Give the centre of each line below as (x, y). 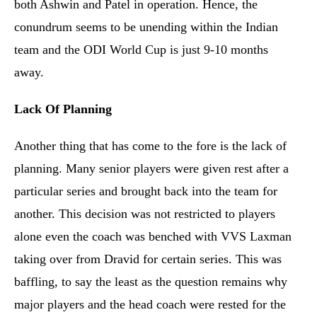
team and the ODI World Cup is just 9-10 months (141, 50)
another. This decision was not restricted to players (145, 214)
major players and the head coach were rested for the (150, 304)
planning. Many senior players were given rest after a (151, 168)
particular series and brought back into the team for (146, 191)
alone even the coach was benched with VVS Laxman (153, 236)
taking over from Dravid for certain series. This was (148, 259)
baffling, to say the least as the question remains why (151, 282)
